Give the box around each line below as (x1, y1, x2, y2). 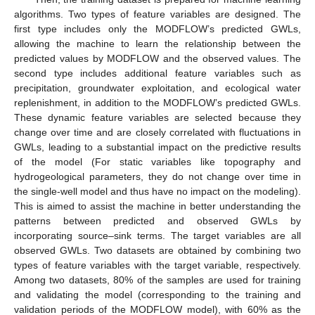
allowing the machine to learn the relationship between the (14, 37, 301, 49)
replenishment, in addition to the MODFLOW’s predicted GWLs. (14, 96, 301, 108)
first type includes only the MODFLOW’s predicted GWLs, (14, 22, 301, 34)
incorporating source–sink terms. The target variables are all (14, 229, 301, 241)
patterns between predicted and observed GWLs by (14, 214, 301, 226)
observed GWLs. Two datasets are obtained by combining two (14, 244, 301, 256)
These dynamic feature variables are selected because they (14, 111, 301, 123)
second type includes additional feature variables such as (14, 67, 301, 79)
